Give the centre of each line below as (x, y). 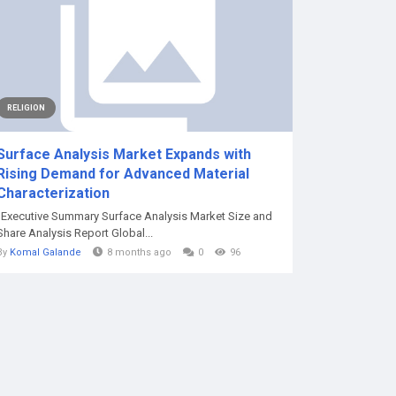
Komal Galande (46, 252)
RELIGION (26, 108)
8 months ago (139, 252)
